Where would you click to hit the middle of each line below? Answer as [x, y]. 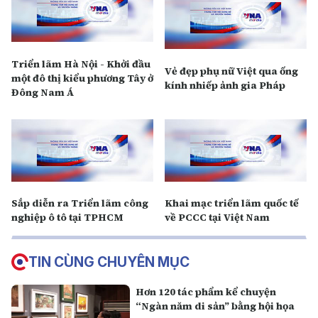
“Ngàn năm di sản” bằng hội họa [215, 306]
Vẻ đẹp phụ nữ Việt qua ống [231, 71]
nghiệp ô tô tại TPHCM [67, 217]
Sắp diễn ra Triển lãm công [80, 203]
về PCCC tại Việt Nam [217, 217]
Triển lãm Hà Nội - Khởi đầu [81, 64]
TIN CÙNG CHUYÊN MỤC [109, 262]
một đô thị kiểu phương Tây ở [82, 78]
